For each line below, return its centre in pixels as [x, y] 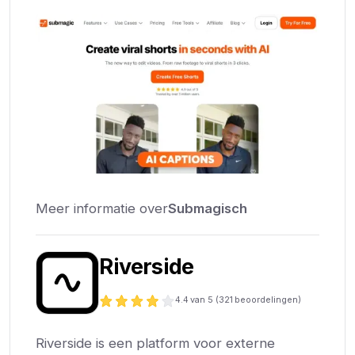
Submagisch [208, 208]
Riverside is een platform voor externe [156, 343]
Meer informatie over [102, 208]
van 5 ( [204, 300]
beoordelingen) [267, 300]
